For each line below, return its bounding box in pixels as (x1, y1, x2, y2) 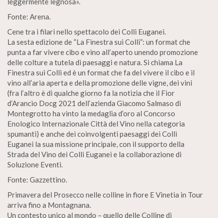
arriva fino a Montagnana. (7, 200, 91, 209)
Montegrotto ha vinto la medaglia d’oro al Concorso (7, 109, 175, 118)
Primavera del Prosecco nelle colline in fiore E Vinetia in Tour (7, 190, 203, 199)
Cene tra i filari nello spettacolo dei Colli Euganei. (7, 27, 166, 36)
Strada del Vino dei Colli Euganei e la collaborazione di (7, 150, 182, 159)
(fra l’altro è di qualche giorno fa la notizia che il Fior (7, 89, 175, 97)
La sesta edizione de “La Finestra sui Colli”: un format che (7, 37, 190, 46)
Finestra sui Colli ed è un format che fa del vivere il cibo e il (7, 68, 195, 77)
